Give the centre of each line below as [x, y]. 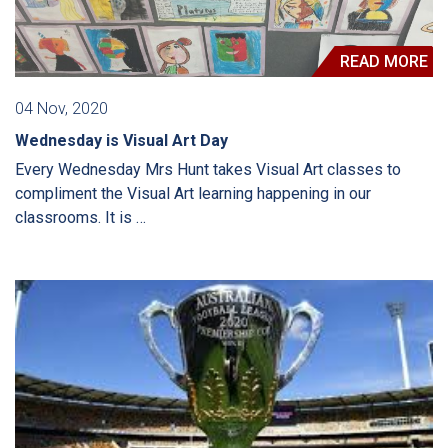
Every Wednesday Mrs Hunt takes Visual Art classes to [208, 170]
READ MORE [384, 62]
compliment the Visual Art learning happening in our [193, 194]
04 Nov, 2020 [61, 109]
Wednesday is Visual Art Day [121, 141]
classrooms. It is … [80, 218]
